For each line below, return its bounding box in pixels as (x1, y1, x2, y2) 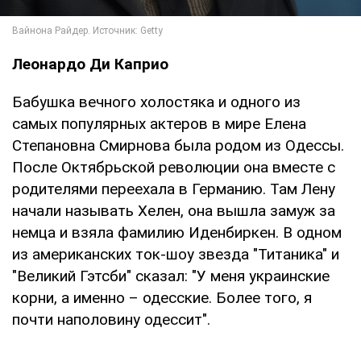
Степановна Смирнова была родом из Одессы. (12, 136, 344, 156)
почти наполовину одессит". (12, 310, 210, 330)
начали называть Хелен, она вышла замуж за (12, 201, 335, 221)
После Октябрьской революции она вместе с (12, 158, 335, 177)
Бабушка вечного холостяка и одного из (12, 93, 301, 112)
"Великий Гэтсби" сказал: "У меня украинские (12, 267, 330, 286)
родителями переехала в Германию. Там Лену (12, 180, 335, 199)
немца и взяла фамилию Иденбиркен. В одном (12, 223, 342, 243)
